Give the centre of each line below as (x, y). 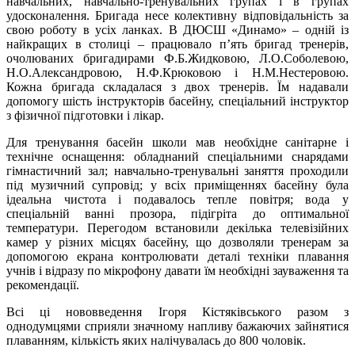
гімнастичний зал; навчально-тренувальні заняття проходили (177, 170)
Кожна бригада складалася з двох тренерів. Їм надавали (177, 86)
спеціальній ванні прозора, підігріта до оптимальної (177, 213)
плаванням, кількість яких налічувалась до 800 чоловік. (156, 340)
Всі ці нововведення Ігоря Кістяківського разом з (177, 311)
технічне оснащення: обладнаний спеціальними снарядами (177, 156)
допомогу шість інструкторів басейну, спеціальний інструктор (177, 101)
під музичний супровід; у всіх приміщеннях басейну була (177, 185)
